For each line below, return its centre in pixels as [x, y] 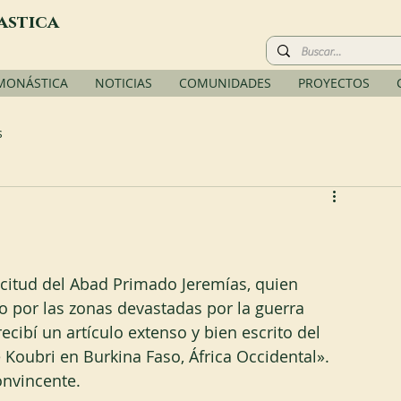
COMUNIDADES [225, 83]
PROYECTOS [334, 83]
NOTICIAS [124, 83]
